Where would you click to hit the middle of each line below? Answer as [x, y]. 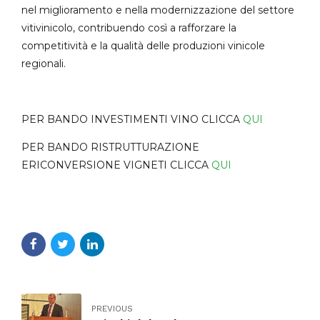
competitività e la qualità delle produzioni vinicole [143, 45]
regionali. [44, 63]
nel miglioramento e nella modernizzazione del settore [158, 10]
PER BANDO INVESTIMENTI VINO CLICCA [132, 119]
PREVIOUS [112, 309]
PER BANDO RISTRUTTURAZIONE [110, 147]
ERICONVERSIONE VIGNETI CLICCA [116, 165]
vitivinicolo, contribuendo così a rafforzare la [129, 27]
